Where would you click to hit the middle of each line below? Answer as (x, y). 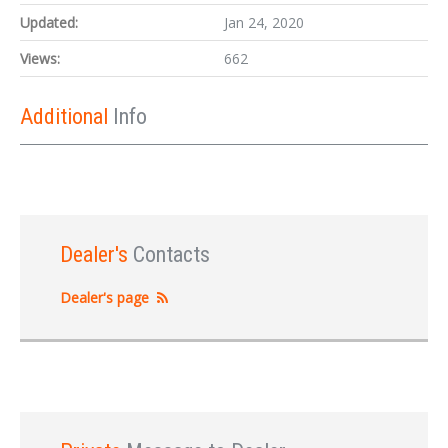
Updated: (49, 22)
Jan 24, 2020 (264, 22)
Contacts (171, 254)
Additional (66, 116)
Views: (40, 58)
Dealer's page (104, 297)
